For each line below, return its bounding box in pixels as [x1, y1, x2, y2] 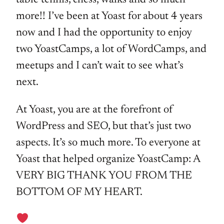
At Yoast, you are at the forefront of [16, 104, 173, 115]
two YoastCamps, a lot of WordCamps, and [16, 43, 206, 55]
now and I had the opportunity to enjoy [16, 27, 192, 38]
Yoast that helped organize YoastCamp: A [16, 153, 200, 165]
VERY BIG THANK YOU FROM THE [16, 170, 192, 181]
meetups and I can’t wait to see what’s [16, 60, 183, 71]
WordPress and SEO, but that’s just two [16, 120, 191, 132]
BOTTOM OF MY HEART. [16, 186, 142, 198]
